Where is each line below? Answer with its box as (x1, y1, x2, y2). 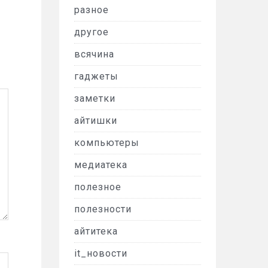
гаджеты (74, 71, 118, 82)
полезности (74, 203, 132, 215)
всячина (74, 48, 114, 60)
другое (74, 26, 109, 38)
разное (74, 4, 109, 16)
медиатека (74, 159, 127, 170)
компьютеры (74, 137, 139, 148)
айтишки (74, 115, 117, 126)
